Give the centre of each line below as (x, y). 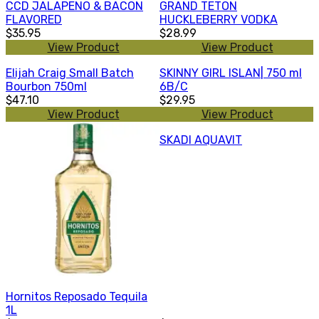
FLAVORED (34, 19)
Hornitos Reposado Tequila (77, 296)
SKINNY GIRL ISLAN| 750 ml (231, 73)
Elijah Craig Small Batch (70, 73)
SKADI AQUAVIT (201, 140)
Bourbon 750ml (46, 86)
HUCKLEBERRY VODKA (219, 19)
